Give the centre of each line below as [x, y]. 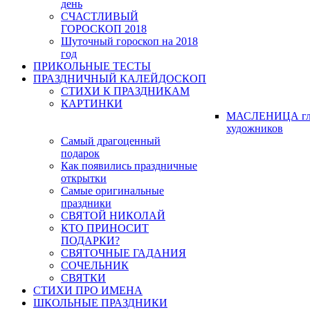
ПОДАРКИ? [90, 241]
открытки [84, 179]
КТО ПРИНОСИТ [105, 228]
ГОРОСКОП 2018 [104, 29]
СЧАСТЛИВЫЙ [100, 17]
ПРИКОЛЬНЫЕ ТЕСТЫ [92, 66]
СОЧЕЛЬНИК [95, 266]
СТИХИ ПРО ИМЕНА [88, 291]
